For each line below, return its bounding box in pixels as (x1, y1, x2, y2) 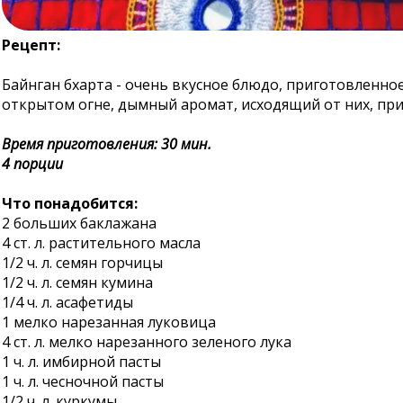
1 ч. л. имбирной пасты (2, 352, 161, 372)
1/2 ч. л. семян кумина (2, 273, 153, 292)
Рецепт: (2, 35, 60, 55)
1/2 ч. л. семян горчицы (2, 253, 163, 273)
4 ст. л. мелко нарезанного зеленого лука (2, 332, 291, 352)
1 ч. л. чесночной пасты (2, 372, 164, 391)
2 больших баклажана (2, 213, 157, 233)
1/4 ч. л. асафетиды (2, 292, 133, 312)
